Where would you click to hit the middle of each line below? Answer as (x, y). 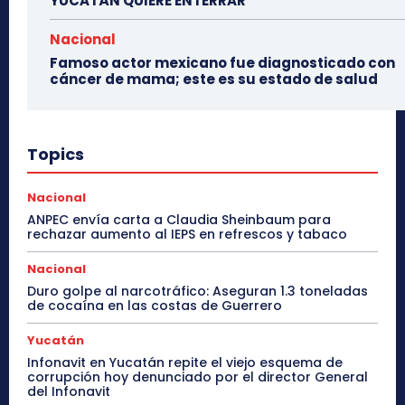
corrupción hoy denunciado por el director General (198, 377)
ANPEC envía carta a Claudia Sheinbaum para (179, 219)
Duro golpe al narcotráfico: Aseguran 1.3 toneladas (198, 291)
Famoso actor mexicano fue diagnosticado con (222, 62)
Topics (56, 154)
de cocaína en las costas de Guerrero (155, 305)
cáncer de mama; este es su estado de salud (214, 79)
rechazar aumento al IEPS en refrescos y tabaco (187, 234)
